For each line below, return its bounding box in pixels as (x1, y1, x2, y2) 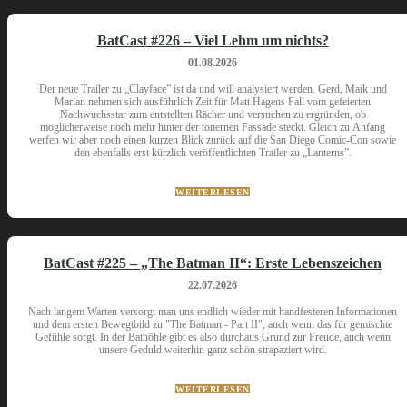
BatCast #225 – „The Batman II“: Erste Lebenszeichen (44, 255, 382, 271)
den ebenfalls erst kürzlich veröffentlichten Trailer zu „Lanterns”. (74, 146, 352, 159)
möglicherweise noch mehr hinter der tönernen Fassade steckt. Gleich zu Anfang (40, 121, 385, 134)
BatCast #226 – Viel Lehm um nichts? (96, 33, 329, 48)
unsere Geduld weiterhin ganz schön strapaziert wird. (98, 343, 327, 356)
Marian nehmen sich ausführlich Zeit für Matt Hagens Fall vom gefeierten (55, 95, 371, 108)
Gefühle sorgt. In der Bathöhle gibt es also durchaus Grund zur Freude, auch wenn (35, 331, 391, 343)
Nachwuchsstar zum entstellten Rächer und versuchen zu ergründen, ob (59, 108, 366, 121)
